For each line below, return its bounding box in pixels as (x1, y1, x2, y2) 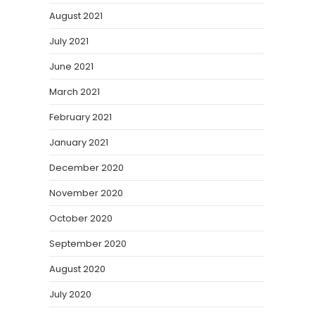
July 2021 (49, 34, 89, 48)
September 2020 (49, 237, 127, 250)
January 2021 (49, 136, 108, 149)
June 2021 (49, 60, 94, 73)
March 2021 (49, 85, 100, 98)
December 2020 (49, 161, 124, 174)
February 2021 (49, 110, 112, 124)
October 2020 (49, 212, 112, 225)
